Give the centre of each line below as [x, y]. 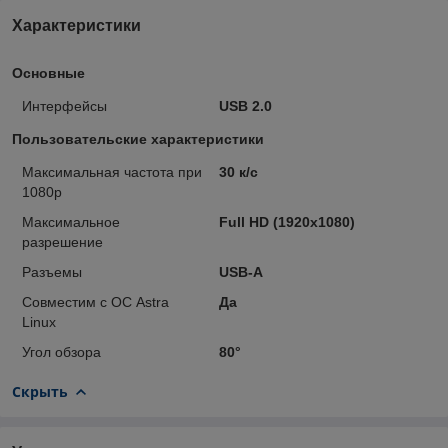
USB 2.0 [245, 105]
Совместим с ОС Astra [95, 301]
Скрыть [40, 391]
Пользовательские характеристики [138, 138]
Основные [48, 72]
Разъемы [52, 271]
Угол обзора [61, 351]
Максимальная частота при [112, 171]
